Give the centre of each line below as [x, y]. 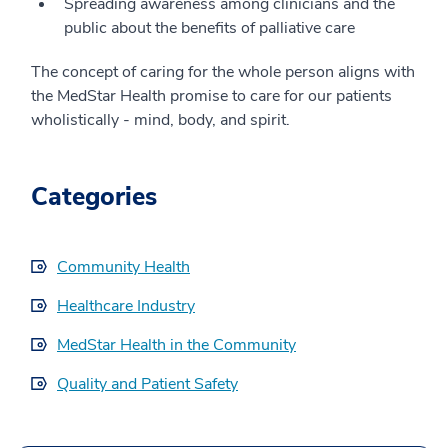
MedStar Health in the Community [176, 345]
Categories [94, 197]
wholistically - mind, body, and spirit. [160, 120]
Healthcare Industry [126, 306]
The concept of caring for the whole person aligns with [223, 72]
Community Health [123, 267]
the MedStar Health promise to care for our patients [211, 96]
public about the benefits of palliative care [209, 28]
